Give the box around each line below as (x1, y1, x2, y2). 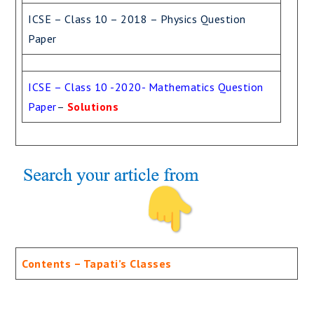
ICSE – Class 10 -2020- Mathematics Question (28, 80, 264, 94)
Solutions (67, 100, 119, 114)
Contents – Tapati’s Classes (22, 257, 172, 271)
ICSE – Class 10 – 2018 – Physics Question (28, 12, 246, 26)
